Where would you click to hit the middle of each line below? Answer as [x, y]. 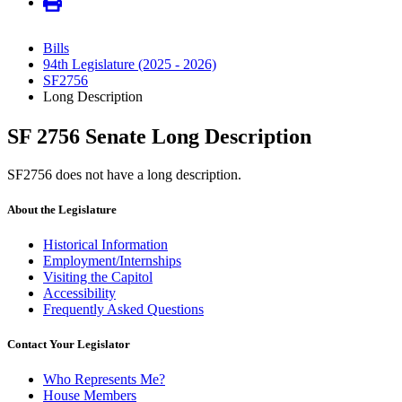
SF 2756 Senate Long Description [159, 136]
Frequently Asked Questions [123, 309]
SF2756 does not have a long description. [124, 174]
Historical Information [105, 244]
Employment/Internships [112, 260]
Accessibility [79, 293]
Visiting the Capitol [98, 276]
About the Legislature [62, 209]
